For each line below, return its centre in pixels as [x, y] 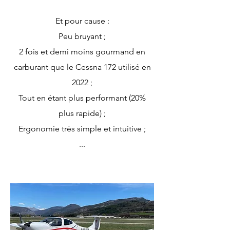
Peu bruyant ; [82, 36]
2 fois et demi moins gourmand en [82, 52]
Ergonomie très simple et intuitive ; [82, 129]
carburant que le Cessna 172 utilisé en [82, 67]
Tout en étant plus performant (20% [82, 98]
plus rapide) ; [82, 113]
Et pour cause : [82, 21]
